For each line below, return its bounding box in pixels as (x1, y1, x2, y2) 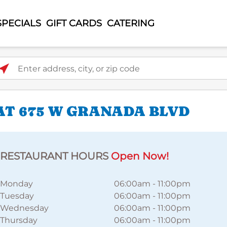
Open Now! (111, 150, 169, 162)
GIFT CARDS (46, 17, 102, 29)
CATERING (106, 17, 155, 29)
